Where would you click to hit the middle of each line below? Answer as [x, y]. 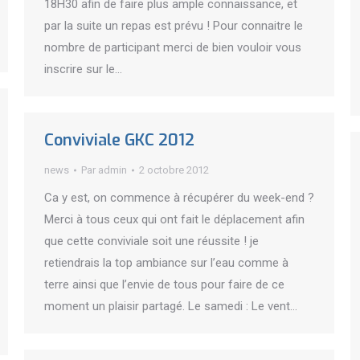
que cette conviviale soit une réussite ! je [151, 241]
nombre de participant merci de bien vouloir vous [173, 47]
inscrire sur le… [83, 69]
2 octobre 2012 [174, 170]
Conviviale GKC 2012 [119, 140]
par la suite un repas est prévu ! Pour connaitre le [174, 26]
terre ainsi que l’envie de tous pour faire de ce [164, 284]
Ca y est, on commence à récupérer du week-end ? [179, 198]
